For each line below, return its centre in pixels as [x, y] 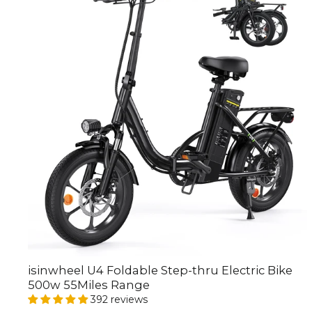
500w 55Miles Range [89, 285]
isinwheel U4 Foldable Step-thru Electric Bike [160, 271]
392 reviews [119, 300]
